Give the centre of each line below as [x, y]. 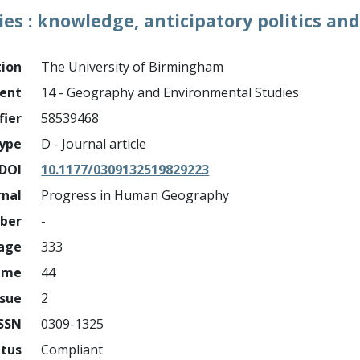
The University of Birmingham [133, 67]
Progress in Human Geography [135, 195]
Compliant [72, 350]
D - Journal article [94, 144]
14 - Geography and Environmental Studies [170, 92]
